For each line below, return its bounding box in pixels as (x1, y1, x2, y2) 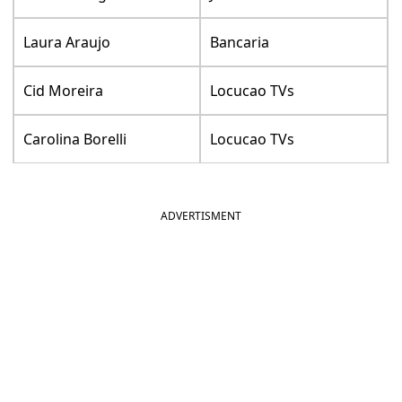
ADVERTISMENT (161, 207, 241, 223)
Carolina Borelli (23, 128, 127, 149)
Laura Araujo (23, 31, 111, 52)
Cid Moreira (23, 80, 104, 100)
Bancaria (210, 31, 270, 52)
